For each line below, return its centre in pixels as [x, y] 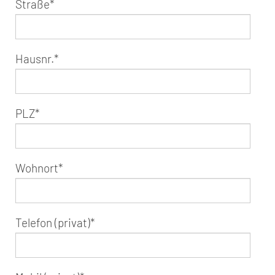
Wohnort [37, 168]
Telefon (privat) [53, 222]
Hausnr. [35, 58]
